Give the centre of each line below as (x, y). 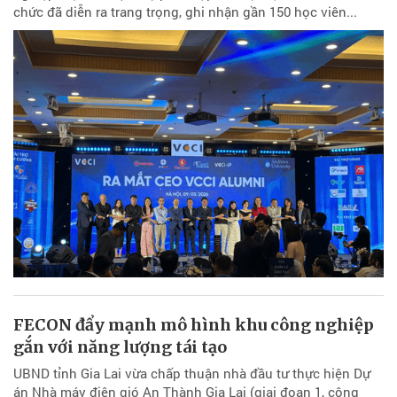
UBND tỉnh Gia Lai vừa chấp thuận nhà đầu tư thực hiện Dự (192, 374)
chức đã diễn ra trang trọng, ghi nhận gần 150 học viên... (185, 12)
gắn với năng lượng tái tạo (120, 347)
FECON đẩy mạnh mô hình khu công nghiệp (194, 325)
